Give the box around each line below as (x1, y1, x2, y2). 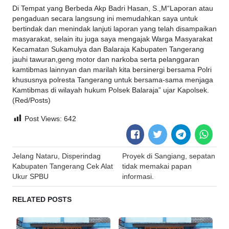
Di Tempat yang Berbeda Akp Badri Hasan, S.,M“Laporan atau (12, 5, 213, 13)
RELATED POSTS (12, 196, 72, 204)
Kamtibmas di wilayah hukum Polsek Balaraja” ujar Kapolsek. (12, 86, 209, 95)
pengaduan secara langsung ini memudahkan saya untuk (12, 15, 198, 23)
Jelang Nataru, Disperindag (12, 152, 101, 161)
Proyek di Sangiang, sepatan (122, 152, 215, 161)
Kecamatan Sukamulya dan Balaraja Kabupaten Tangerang (12, 45, 204, 54)
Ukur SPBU (12, 173, 49, 181)
